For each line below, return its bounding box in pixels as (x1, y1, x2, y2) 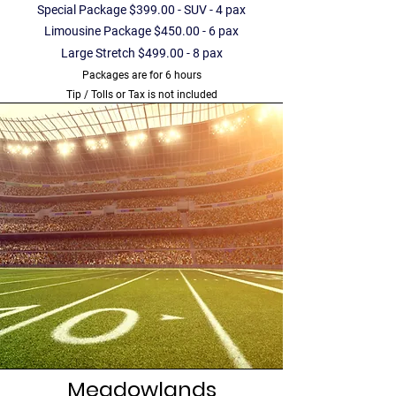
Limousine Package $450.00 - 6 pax (44, 24, 239, 38)
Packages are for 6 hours (81, 69, 204, 81)
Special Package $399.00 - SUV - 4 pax (37, 3, 246, 17)
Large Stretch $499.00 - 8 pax (60, 46, 223, 60)
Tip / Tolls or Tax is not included (65, 88, 217, 101)
